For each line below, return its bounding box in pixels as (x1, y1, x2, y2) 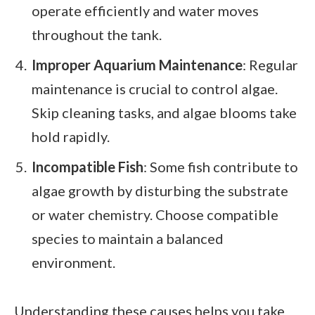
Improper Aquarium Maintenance (32, 56, 243, 74)
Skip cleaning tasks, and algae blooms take (32, 104, 297, 122)
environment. (32, 253, 115, 271)
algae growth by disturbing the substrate (32, 181, 288, 199)
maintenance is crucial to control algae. (32, 80, 278, 98)
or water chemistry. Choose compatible (32, 205, 278, 223)
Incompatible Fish (32, 157, 143, 175)
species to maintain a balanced (32, 229, 224, 247)
